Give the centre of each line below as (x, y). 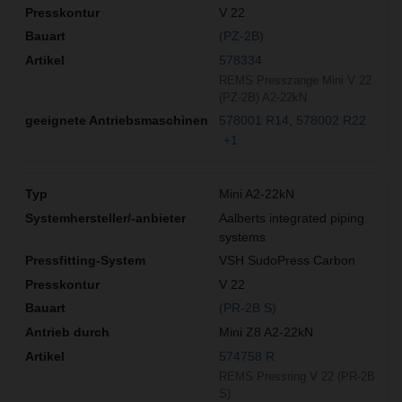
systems (242, 236)
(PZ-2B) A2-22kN (263, 98)
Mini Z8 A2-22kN (266, 332)
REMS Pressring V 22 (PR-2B (297, 376)
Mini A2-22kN (257, 193)
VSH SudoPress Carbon (287, 261)
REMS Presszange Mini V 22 (295, 81)
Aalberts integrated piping (292, 218)
